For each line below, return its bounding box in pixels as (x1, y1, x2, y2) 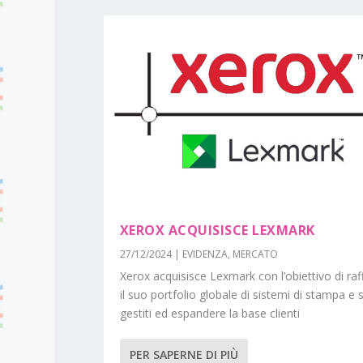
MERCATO (232, 247, 278, 262)
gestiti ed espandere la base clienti (119, 305, 300, 322)
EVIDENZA (181, 247, 228, 262)
